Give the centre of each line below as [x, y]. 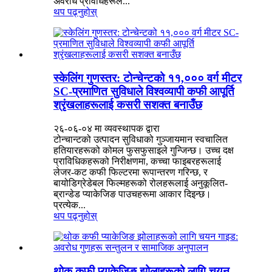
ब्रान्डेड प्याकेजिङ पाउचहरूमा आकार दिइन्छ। [132, 194]
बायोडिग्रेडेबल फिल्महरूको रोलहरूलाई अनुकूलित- [141, 183]
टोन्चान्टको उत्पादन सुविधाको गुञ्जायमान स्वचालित [141, 139]
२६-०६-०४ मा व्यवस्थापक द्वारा [107, 128]
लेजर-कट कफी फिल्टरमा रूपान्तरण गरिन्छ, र [131, 172]
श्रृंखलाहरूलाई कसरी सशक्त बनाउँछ [128, 105]
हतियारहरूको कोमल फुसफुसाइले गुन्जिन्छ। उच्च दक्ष [144, 150]
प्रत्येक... [70, 205]
